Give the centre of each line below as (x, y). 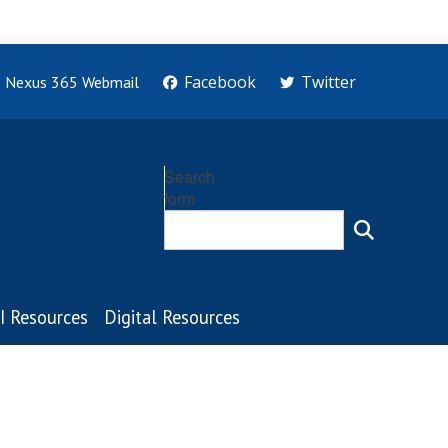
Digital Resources (172, 317)
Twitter (328, 81)
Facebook (219, 81)
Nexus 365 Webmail (71, 81)
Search (189, 176)
